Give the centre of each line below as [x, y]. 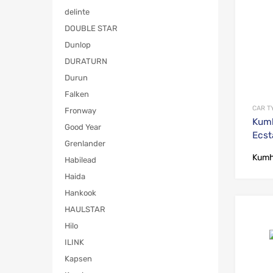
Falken [77, 94]
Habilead [80, 160]
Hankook [80, 193]
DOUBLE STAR [91, 29]
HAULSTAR [85, 210]
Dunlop [78, 45]
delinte [77, 12]
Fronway [80, 111]
